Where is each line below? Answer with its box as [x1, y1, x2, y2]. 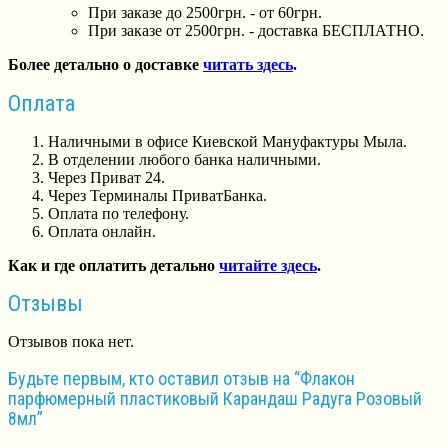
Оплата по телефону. [48, 204, 189, 222]
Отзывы [8, 291, 83, 317]
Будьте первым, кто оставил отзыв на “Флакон [8, 368, 355, 390]
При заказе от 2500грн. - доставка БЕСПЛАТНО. [88, 22, 424, 40]
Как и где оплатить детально [8, 256, 219, 274]
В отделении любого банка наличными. [48, 150, 321, 168]
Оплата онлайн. [48, 222, 156, 240]
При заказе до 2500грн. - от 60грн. [88, 4, 322, 22]
